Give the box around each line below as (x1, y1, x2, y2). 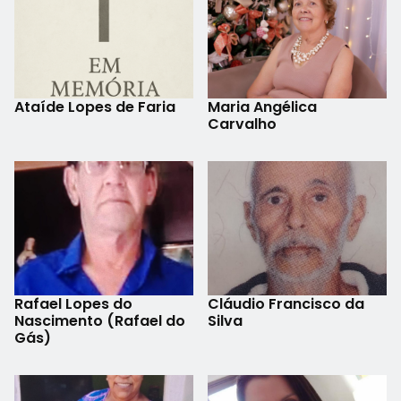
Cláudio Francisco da (208, 293, 364, 314)
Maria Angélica (208, 96, 317, 117)
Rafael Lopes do (14, 293, 132, 314)
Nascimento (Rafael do (14, 310, 185, 331)
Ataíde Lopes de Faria (14, 96, 175, 117)
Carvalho (208, 113, 277, 134)
